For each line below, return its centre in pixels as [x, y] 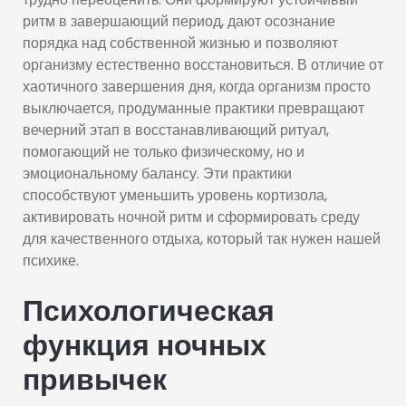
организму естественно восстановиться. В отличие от [203, 65]
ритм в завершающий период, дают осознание [179, 21]
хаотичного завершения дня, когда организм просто [197, 87]
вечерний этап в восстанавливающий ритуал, [176, 130]
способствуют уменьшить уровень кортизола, [175, 195]
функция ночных [145, 345]
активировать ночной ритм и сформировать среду [191, 217]
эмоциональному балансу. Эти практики [157, 174]
